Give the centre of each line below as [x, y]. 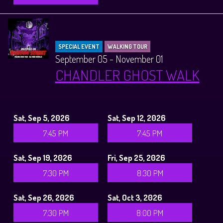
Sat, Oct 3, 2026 [135, 197]
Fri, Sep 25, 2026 [137, 157]
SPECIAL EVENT [79, 46]
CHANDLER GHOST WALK [127, 74]
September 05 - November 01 [109, 58]
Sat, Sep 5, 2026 [42, 117]
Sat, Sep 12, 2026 [137, 117]
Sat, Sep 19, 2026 [43, 157]
